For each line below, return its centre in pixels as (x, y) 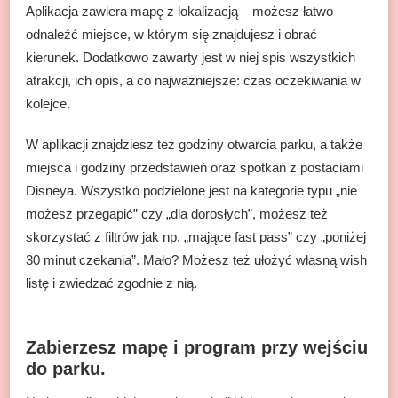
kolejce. (48, 103)
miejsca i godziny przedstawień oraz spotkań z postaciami (195, 167)
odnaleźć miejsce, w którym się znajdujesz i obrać (171, 34)
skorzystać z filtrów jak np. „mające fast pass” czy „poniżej (196, 236)
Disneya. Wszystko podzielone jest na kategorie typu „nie (191, 190)
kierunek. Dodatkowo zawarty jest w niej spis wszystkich (191, 57)
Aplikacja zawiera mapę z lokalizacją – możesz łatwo (179, 11)
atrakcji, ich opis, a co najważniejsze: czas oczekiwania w (193, 80)
